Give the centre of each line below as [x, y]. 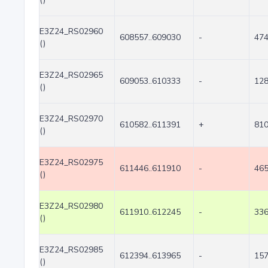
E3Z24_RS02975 [71, 162]
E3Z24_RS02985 [71, 250]
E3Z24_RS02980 [71, 206]
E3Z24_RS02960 [71, 31]
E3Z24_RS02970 [71, 119]
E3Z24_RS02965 [71, 75]
